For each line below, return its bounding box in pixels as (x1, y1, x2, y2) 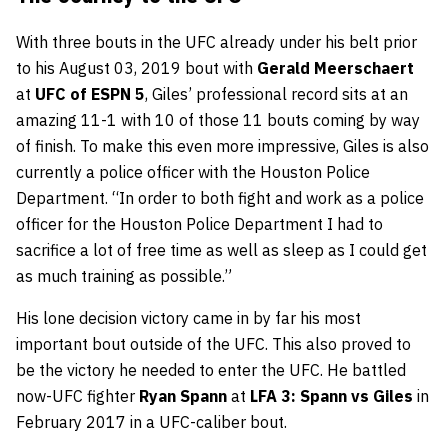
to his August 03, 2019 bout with (16, 58, 257, 79)
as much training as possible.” (16, 266, 232, 287)
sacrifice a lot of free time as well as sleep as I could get (16, 240, 427, 261)
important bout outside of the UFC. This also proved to (16, 334, 411, 355)
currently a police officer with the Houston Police (16, 162, 370, 183)
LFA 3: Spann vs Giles (246, 386, 413, 407)
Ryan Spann (139, 386, 227, 407)
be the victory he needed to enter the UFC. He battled (16, 360, 406, 381)
